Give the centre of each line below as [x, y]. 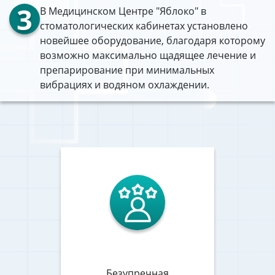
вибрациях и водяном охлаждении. [125, 85]
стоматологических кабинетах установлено [144, 26]
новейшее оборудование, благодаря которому [153, 41]
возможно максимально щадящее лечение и [148, 55]
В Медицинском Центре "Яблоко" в [123, 11]
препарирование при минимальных [127, 70]
